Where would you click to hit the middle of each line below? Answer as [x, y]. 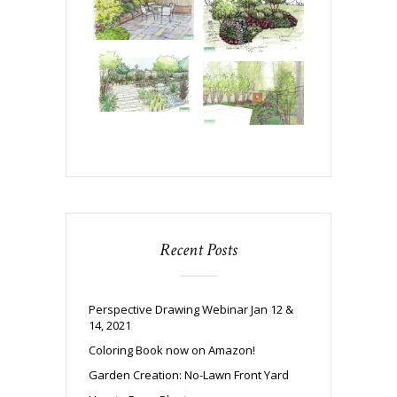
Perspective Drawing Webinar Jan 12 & [191, 310]
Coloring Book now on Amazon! [172, 350]
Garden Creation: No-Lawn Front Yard [189, 375]
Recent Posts [198, 250]
